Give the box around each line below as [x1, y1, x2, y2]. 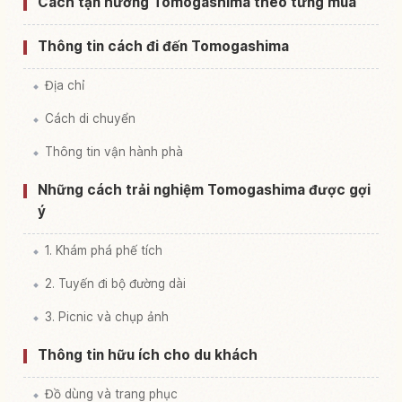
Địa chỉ [45, 77, 84, 92]
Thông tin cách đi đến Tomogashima [38, 37, 289, 55]
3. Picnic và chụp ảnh [45, 309, 169, 324]
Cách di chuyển [45, 110, 135, 126]
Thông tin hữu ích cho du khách [38, 345, 258, 363]
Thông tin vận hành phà [45, 144, 183, 159]
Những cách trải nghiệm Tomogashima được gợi [38, 180, 371, 198]
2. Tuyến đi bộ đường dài [45, 275, 186, 291]
